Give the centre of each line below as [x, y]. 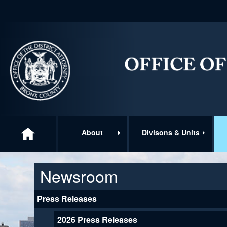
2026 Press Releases [97, 219]
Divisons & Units [171, 132]
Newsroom [79, 176]
